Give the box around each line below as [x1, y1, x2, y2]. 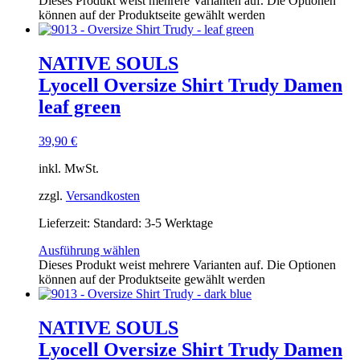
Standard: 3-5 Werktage [93, 216, 213, 231]
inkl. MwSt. [39, 162, 99, 176]
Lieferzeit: [39, 216, 93, 231]
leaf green [39, 96, 121, 118]
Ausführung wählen [39, 243, 140, 258]
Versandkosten [66, 189, 140, 203]
